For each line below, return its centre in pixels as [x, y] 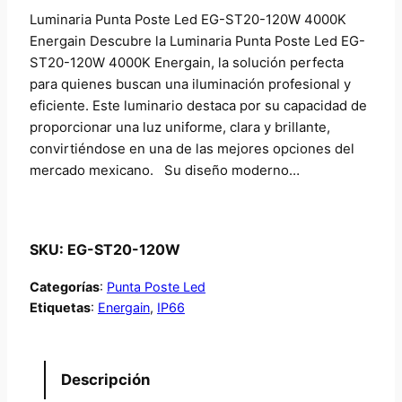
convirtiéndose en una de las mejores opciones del [192, 149]
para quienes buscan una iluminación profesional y [190, 84]
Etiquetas [60, 307]
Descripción [105, 380]
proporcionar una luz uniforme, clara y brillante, [179, 127]
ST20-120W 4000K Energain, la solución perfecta [186, 62]
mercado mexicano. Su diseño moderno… [164, 170]
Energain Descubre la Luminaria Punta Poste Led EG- [197, 41]
